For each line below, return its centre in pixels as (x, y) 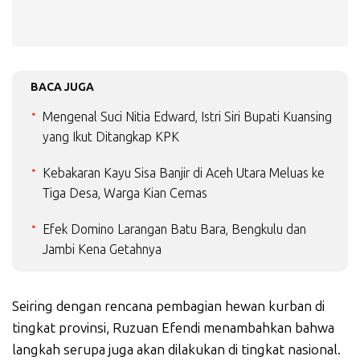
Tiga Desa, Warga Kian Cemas (125, 193)
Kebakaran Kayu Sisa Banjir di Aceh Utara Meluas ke (184, 173)
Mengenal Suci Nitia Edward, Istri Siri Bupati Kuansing (187, 117)
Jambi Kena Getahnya (102, 249)
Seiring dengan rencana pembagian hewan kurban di (168, 306)
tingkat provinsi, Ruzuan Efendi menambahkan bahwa (173, 327)
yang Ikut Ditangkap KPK (111, 137)
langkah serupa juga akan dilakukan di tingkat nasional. (176, 349)
